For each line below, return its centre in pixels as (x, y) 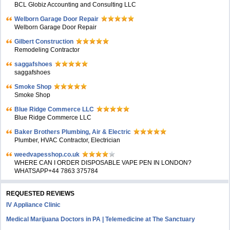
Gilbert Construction (44, 42)
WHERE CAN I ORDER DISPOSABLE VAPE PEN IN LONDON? (103, 163)
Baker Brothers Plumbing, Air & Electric (73, 132)
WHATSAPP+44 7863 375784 (56, 171)
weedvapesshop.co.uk (47, 155)
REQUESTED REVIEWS (41, 194)
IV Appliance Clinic (34, 205)
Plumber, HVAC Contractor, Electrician (68, 140)
